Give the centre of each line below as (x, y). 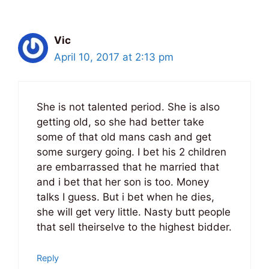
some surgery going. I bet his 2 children (131, 152)
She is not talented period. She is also (128, 107)
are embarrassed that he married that (128, 167)
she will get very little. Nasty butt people (134, 212)
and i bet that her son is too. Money (123, 182)
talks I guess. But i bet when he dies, (125, 197)
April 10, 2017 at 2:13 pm (114, 57)
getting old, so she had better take (120, 122)
